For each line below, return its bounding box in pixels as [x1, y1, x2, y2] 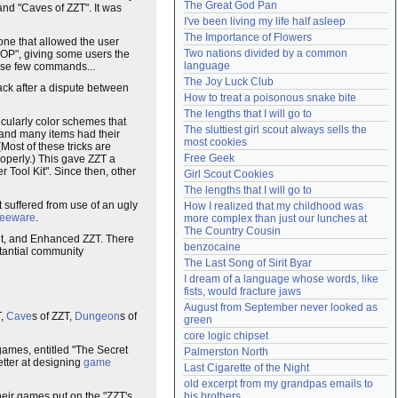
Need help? [190, 8, 242, 19]
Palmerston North [184, 346, 268, 358]
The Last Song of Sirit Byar [184, 257, 312, 269]
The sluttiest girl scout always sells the [184, 123, 367, 136]
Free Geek [184, 152, 235, 164]
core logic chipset [184, 330, 268, 342]
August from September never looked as [184, 301, 378, 314]
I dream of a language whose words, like [184, 273, 378, 285]
